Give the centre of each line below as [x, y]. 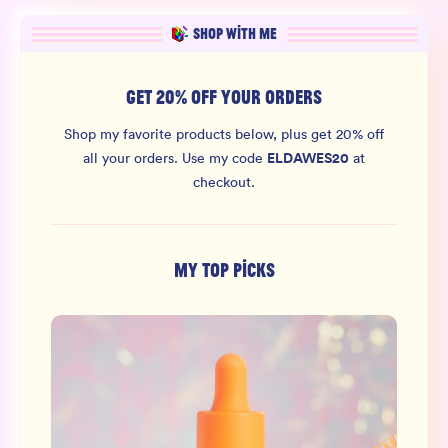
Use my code [224, 158]
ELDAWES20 [308, 158]
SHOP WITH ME [234, 34]
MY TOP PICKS [224, 270]
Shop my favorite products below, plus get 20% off [224, 134]
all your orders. [132, 158]
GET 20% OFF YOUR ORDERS [224, 97]
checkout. [224, 182]
